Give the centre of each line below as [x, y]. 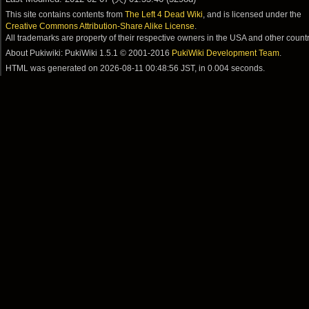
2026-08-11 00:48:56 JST [148, 68]
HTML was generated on [53, 68]
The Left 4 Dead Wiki [164, 14]
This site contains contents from [66, 14]
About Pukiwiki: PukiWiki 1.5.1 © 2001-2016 [89, 53]
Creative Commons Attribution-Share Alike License [100, 26]
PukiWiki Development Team [226, 53]
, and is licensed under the [252, 14]
